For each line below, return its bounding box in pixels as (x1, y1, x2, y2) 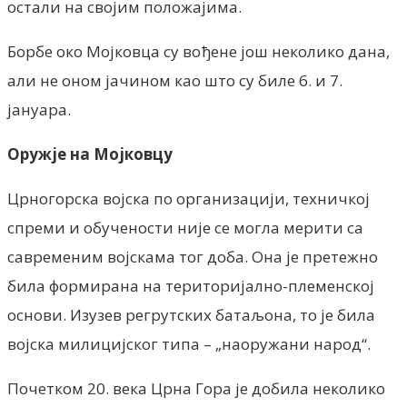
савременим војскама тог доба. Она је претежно (7, 245, 378, 267)
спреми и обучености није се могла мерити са (7, 216, 363, 238)
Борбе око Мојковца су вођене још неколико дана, (7, 40, 390, 62)
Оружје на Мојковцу (7, 143, 173, 164)
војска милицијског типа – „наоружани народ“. (7, 333, 371, 354)
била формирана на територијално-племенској (7, 274, 374, 296)
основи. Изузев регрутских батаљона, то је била (7, 303, 375, 325)
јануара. (7, 98, 71, 120)
